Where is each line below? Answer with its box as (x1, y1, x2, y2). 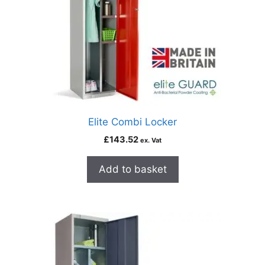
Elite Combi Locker (88, 116, 177, 128)
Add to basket (98, 163, 167, 175)
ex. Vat (140, 136, 161, 144)
